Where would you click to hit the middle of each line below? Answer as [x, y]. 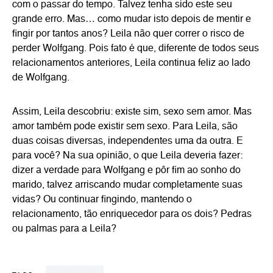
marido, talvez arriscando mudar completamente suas [127, 185]
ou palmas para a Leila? [64, 229]
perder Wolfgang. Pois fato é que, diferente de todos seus [136, 49]
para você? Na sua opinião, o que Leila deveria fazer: [127, 156]
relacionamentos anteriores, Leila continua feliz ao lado [131, 63]
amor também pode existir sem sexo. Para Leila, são [125, 127]
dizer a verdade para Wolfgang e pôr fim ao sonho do [126, 171]
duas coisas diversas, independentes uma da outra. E [128, 141]
